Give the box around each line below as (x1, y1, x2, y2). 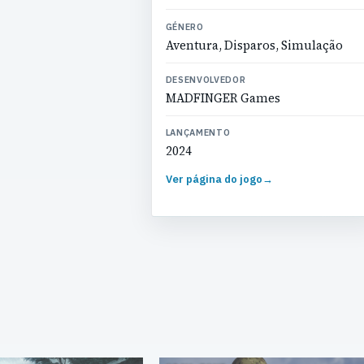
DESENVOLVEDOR (165, 73, 246, 85)
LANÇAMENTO (165, 127, 231, 139)
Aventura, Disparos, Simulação (165, 37, 343, 54)
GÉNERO (165, 20, 204, 32)
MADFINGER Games (165, 89, 280, 106)
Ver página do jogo (165, 171, 262, 186)
